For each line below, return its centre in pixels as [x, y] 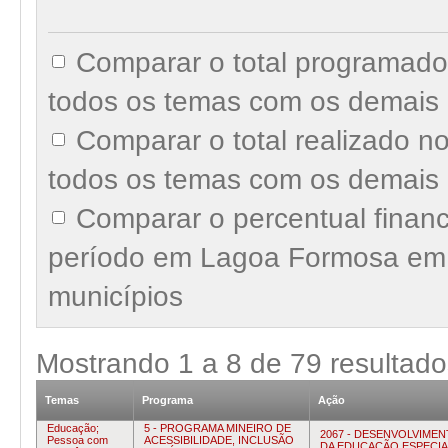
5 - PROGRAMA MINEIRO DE [217, 428]
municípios [115, 296]
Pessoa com [77, 440]
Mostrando [107, 363]
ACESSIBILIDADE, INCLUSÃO [219, 440]
